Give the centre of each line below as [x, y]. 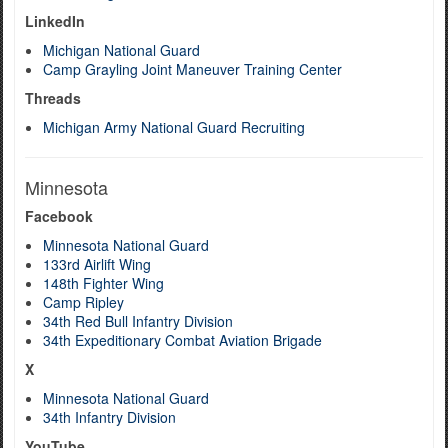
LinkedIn [55, 21]
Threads [53, 98]
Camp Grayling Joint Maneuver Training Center [192, 69]
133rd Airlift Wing [97, 264]
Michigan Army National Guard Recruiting [174, 127]
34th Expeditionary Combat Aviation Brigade [182, 340]
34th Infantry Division [109, 417]
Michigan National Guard [121, 50]
